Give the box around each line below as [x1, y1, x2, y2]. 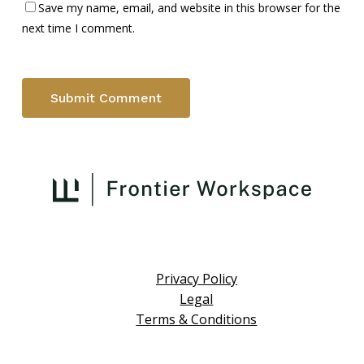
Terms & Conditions [136, 310, 258, 329]
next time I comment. [21, 20, 135, 37]
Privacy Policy [155, 270, 237, 288]
